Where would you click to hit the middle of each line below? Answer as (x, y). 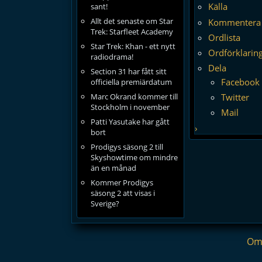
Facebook (241, 82)
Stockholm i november (130, 107)
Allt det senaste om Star (132, 21)
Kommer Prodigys (122, 182)
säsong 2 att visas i (123, 193)
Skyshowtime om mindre (134, 157)
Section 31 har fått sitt (128, 71)
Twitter (235, 97)
